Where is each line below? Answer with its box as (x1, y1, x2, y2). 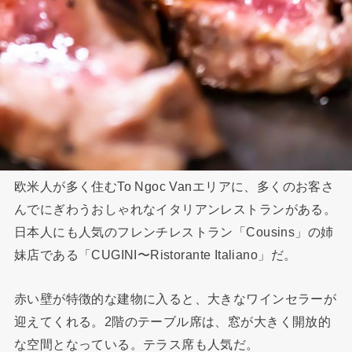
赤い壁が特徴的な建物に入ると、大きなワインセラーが (13, 291, 337, 306)
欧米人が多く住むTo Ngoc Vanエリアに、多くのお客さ (13, 179, 335, 194)
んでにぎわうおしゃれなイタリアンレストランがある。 (13, 202, 337, 217)
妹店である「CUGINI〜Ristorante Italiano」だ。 (13, 247, 297, 262)
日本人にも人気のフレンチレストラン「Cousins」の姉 (13, 225, 334, 240)
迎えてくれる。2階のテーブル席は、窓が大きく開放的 (13, 313, 332, 328)
